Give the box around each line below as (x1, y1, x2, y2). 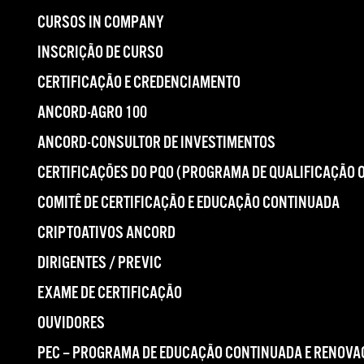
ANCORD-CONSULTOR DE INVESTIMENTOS (37, 132, 275, 154)
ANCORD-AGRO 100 (37, 102, 147, 123)
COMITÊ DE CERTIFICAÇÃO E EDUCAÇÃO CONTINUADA (37, 193, 340, 214)
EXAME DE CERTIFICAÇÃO (37, 283, 182, 304)
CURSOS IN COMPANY (37, 12, 164, 33)
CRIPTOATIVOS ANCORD (37, 223, 175, 244)
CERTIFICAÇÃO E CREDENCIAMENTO (37, 72, 240, 93)
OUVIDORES (37, 313, 105, 334)
